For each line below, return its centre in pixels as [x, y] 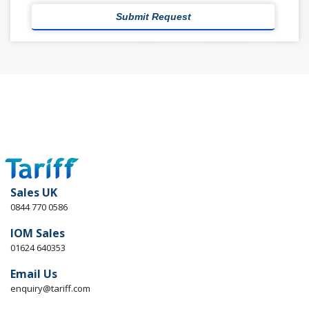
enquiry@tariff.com [50, 288]
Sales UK [34, 192]
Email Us [34, 273]
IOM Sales [38, 233]
